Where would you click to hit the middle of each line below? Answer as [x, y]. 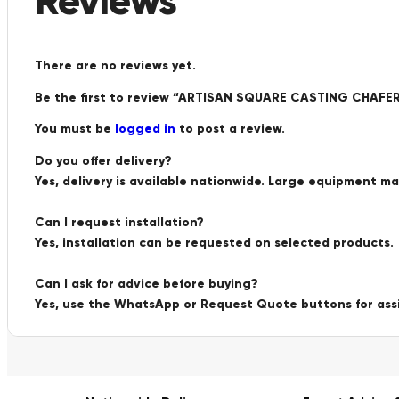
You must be [75, 128]
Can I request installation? [119, 222]
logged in [145, 128]
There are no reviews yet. [115, 65]
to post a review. [230, 128]
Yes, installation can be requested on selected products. [214, 242]
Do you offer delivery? [103, 160]
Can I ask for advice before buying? [147, 283]
